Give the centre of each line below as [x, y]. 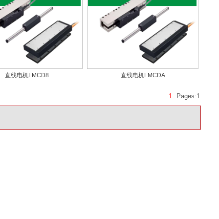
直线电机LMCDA [143, 75]
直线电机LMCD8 [27, 75]
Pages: [186, 96]
